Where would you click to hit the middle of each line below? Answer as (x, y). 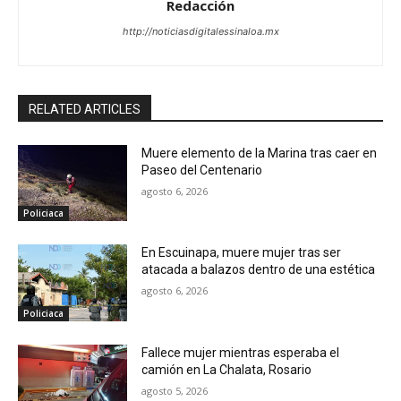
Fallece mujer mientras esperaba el (241, 352)
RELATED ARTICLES (85, 109)
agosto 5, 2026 (175, 390)
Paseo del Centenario (202, 170)
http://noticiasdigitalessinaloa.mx (200, 31)
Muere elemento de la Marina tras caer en (260, 153)
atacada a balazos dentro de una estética (259, 270)
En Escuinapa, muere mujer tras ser (242, 253)
